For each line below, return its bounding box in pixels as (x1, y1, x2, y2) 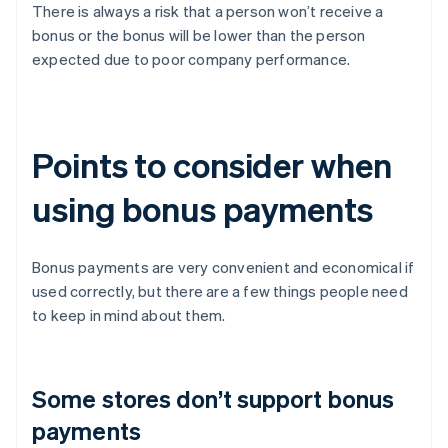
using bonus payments (32, 187, 373, 231)
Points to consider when (32, 143, 392, 187)
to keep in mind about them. (32, 305, 226, 326)
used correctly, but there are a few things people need (32, 281, 408, 302)
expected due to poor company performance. (32, 49, 351, 70)
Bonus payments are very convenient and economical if (32, 257, 415, 278)
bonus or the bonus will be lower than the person (32, 25, 366, 46)
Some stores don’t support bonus (32, 383, 395, 415)
